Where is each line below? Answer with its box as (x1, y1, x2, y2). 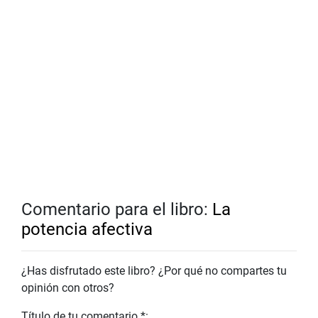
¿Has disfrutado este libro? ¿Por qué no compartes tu (21, 264, 287, 278)
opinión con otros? (21, 281, 114, 295)
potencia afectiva (21, 219, 153, 240)
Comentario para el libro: (21, 199, 212, 220)
